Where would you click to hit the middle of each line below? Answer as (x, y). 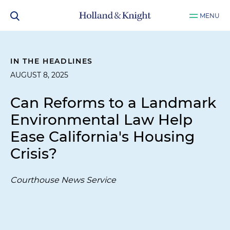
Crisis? (34, 154)
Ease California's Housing (102, 137)
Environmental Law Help (101, 120)
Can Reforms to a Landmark (113, 103)
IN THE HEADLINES (52, 61)
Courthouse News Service (63, 180)
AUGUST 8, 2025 (39, 75)
